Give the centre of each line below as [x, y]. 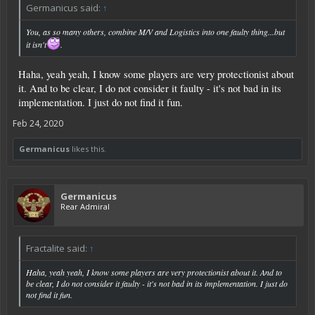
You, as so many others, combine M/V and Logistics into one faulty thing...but [155, 32]
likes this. [88, 148]
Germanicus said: [64, 8]
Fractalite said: [58, 248]
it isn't [36, 44]
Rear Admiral [85, 206]
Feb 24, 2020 [38, 123]
